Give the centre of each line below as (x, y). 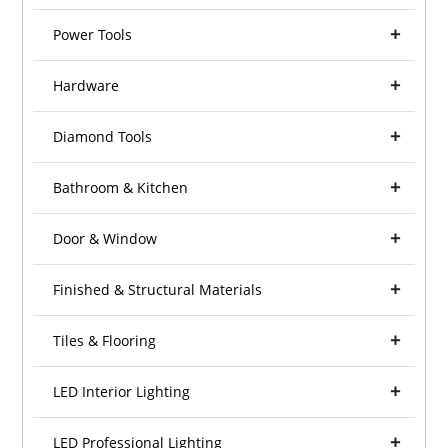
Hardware (86, 86)
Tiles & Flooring (105, 341)
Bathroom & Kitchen (121, 188)
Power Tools (93, 35)
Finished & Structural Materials (158, 290)
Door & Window (105, 239)
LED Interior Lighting (122, 392)
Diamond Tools (103, 137)
